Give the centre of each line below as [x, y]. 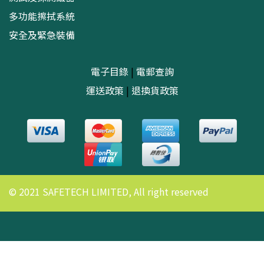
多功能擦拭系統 [42, 16]
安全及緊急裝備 [42, 35]
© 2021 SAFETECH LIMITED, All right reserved [109, 192]
